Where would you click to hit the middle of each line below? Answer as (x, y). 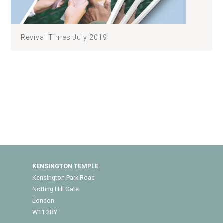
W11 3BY (45, 212)
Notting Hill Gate (55, 189)
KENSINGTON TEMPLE (65, 166)
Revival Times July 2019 (64, 38)
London (43, 201)
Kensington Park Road (63, 178)
